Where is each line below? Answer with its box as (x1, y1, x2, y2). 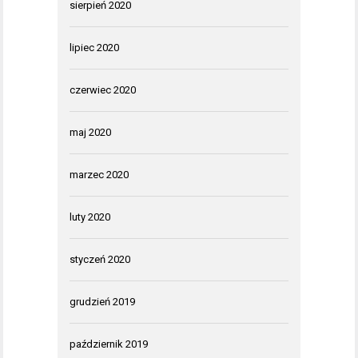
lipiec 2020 (70, 41, 119, 54)
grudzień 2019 (70, 295, 135, 308)
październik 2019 (70, 337, 148, 350)
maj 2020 (70, 125, 111, 138)
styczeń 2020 (70, 253, 130, 265)
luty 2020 (70, 210, 110, 223)
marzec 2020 (70, 168, 129, 181)
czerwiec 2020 (70, 83, 136, 96)
